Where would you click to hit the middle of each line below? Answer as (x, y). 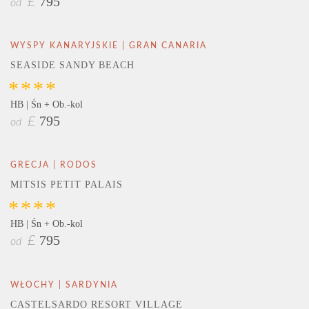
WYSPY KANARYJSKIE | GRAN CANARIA (109, 45)
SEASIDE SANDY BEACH (72, 65)
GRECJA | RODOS (54, 165)
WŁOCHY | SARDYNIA (64, 285)
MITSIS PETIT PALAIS (67, 185)
